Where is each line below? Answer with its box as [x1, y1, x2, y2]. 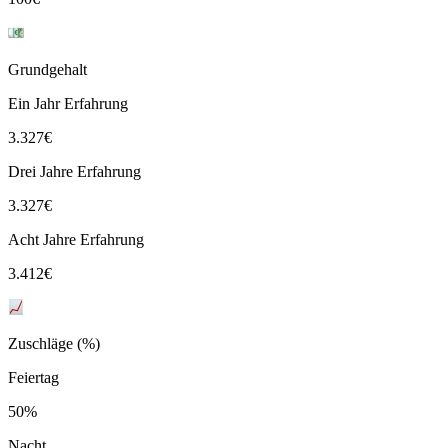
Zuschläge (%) [8, 334, 100, 352]
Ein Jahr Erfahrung [8, 94, 128, 112]
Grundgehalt [8, 60, 87, 78]
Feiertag [8, 368, 59, 386]
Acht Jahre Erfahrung [8, 230, 144, 248]
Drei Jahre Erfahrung [8, 162, 141, 180]
